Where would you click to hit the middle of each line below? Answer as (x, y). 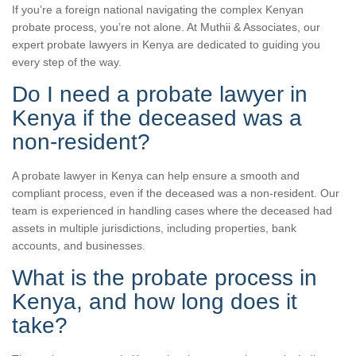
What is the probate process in (164, 277)
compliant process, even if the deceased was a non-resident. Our (176, 193)
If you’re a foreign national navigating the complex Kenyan (158, 9)
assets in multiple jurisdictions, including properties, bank (154, 228)
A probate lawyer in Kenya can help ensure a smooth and (156, 175)
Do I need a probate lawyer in (160, 94)
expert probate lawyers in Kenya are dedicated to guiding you (166, 44)
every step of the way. (67, 62)
